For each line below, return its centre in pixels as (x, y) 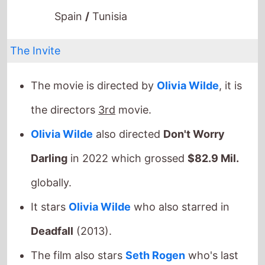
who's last (212, 241)
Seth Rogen (156, 241)
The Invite (35, 37)
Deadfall (52, 217)
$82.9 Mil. (214, 144)
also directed (128, 120)
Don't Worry (194, 120)
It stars (50, 193)
